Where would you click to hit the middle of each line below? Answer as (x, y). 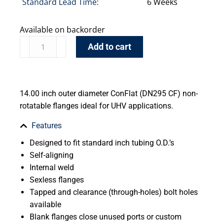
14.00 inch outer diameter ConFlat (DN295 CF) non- (109, 94)
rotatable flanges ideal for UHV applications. (96, 106)
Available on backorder (62, 30)
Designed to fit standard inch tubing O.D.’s (102, 143)
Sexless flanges (57, 180)
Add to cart (110, 47)
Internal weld (52, 168)
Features (47, 126)
